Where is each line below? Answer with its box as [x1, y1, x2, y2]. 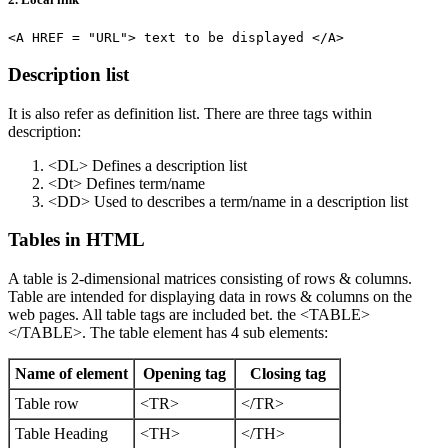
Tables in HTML [8, 229, 145, 251]
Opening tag [143, 365, 226, 383]
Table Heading [15, 425, 108, 443]
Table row [15, 395, 79, 413]
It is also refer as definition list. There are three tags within [8, 104, 372, 122]
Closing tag [249, 365, 326, 383]
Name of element [15, 365, 128, 383]
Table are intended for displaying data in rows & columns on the [8, 288, 412, 306]
